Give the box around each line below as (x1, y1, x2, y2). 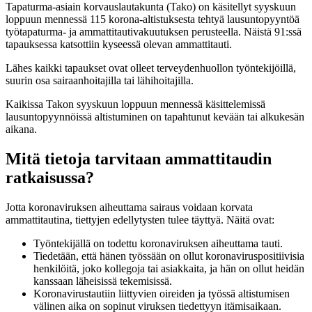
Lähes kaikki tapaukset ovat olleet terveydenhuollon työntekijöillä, (6, 61, 296, 74)
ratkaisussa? (6, 168, 94, 187)
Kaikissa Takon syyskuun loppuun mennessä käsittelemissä (6, 97, 265, 110)
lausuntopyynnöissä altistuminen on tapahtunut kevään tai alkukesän (6, 110, 304, 123)
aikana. (6, 123, 37, 135)
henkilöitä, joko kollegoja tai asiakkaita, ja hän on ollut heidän (33, 262, 304, 274)
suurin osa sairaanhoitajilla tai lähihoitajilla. (6, 74, 194, 86)
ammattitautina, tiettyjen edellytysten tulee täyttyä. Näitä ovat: (6, 213, 274, 226)
